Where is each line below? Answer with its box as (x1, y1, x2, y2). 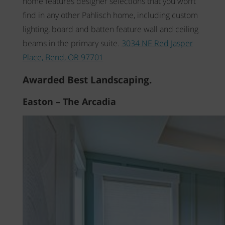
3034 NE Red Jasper (121, 37, 193, 49)
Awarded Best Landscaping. (22, 73, 152, 86)
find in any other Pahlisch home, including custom (22, 9, 198, 21)
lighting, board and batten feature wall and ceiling (22, 23, 198, 35)
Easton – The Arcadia (22, 95, 116, 108)
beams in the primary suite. (22, 37, 122, 49)
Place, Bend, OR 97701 (22, 51, 103, 63)
